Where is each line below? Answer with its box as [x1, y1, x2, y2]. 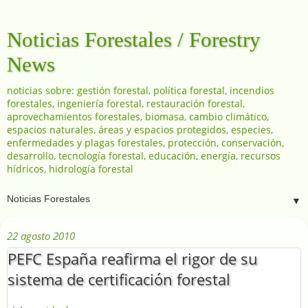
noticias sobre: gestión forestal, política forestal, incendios [7, 84, 274, 97]
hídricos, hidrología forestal [7, 162, 133, 175]
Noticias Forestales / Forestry [7, 27, 261, 52]
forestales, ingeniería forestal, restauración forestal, [7, 97, 245, 110]
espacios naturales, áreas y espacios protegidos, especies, [7, 123, 273, 136]
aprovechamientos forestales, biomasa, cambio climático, [7, 110, 269, 123]
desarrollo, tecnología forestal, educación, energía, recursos [7, 149, 280, 162]
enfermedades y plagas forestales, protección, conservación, [7, 136, 284, 149]
